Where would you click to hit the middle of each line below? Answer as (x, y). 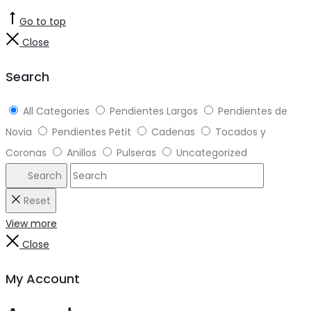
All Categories (56, 111)
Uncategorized (212, 152)
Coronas (26, 152)
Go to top (43, 21)
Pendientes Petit (92, 132)
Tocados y (241, 132)
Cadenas (173, 132)
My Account (43, 278)
